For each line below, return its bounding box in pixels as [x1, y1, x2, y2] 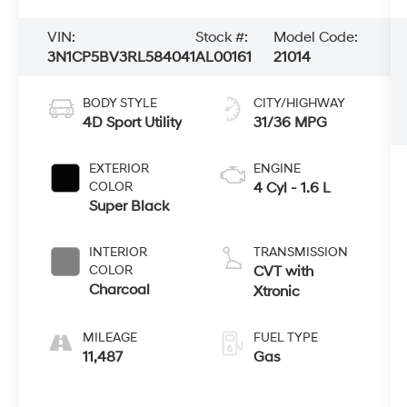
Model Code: [273, 28, 359, 47]
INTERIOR [89, 243, 148, 260]
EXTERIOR [89, 160, 150, 176]
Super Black [89, 196, 170, 215]
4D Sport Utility [83, 113, 183, 132]
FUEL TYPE [253, 329, 318, 345]
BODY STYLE [83, 94, 158, 111]
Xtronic [253, 282, 300, 301]
